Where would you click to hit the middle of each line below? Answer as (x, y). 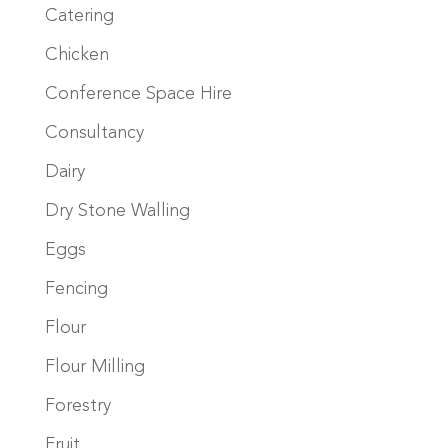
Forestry (77, 405)
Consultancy (94, 132)
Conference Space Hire (138, 93)
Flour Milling (94, 366)
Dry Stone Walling (117, 210)
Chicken (76, 54)
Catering (79, 15)
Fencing (76, 288)
